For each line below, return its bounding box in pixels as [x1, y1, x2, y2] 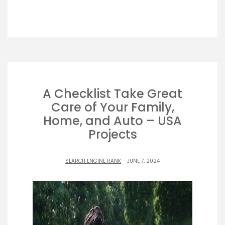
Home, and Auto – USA [43, 113, 182, 129]
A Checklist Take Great [43, 85, 182, 102]
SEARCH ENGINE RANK [65, 157, 121, 165]
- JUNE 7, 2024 [121, 157, 160, 165]
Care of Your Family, [51, 99, 174, 116]
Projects [88, 126, 137, 143]
